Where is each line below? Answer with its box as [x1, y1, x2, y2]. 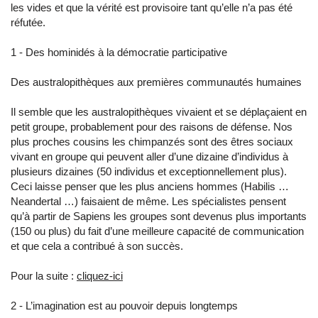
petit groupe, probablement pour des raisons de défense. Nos [11, 121, 292, 133]
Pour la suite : [11, 270, 77, 282]
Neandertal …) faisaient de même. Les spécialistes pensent [11, 195, 286, 207]
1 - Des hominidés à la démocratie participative [11, 46, 227, 58]
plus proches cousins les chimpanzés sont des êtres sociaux [11, 136, 293, 148]
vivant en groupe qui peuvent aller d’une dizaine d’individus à [11, 150, 288, 163]
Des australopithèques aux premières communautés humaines [11, 76, 302, 88]
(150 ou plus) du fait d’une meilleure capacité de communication [11, 225, 304, 237]
